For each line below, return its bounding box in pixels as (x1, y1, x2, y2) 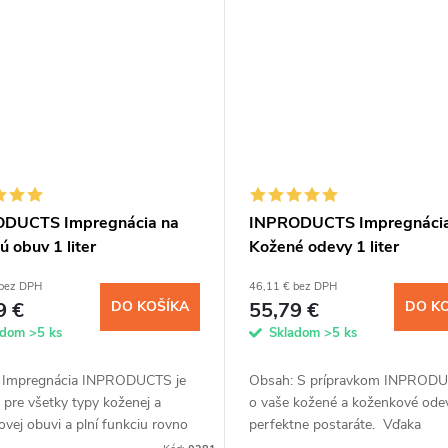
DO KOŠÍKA (110, 296, 189, 316)
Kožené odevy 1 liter (248, 236, 399, 259)
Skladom (268, 324, 324, 343)
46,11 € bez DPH (248, 279, 337, 295)
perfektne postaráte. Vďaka (248, 415, 421, 435)
